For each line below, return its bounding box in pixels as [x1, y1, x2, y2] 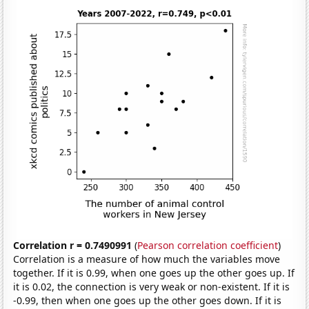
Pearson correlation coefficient [137, 239, 279, 252]
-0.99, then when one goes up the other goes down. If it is [13, 294, 282, 308]
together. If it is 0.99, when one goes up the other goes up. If [13, 266, 295, 280]
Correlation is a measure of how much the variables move [13, 252, 281, 266]
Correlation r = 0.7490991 [13, 239, 132, 252]
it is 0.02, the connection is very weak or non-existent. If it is [13, 280, 290, 294]
